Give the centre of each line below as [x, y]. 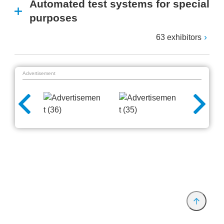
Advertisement [39, 73]
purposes [53, 18]
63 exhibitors [179, 37]
